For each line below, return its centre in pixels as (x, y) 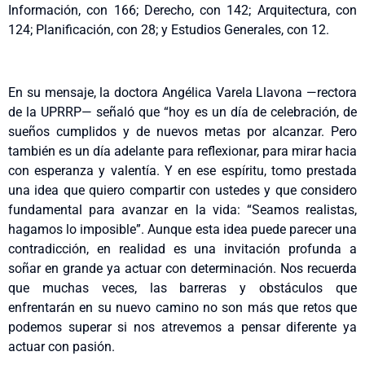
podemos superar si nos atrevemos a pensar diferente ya (182, 327)
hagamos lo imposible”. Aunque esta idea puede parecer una (182, 229)
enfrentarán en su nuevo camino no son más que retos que (182, 307)
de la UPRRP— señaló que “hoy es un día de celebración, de (182, 112)
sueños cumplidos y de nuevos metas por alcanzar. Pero (182, 131)
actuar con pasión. (62, 346)
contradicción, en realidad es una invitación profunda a (182, 248)
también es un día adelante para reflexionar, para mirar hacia (182, 151)
